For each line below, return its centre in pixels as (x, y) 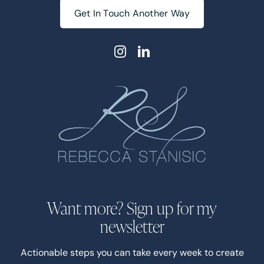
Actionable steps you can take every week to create (132, 252)
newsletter (132, 226)
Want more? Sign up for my (132, 207)
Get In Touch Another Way (132, 14)
